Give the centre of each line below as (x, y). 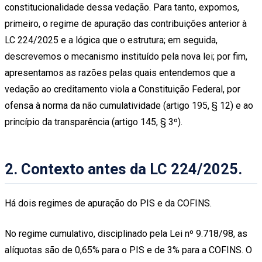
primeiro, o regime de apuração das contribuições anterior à (126, 23)
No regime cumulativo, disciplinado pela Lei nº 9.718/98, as (126, 233)
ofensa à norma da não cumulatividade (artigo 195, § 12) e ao (129, 105)
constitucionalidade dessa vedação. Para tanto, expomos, (122, 7)
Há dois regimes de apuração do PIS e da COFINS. (108, 203)
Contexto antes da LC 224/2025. (132, 169)
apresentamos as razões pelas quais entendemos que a (120, 73)
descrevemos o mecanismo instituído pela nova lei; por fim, (126, 56)
